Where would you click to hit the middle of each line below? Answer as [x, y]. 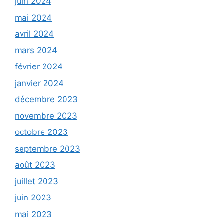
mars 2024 [36, 50]
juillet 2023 [36, 181]
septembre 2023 [47, 148]
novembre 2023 [46, 116]
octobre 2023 [41, 132]
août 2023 [35, 165]
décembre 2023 [46, 99]
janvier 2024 [39, 83]
